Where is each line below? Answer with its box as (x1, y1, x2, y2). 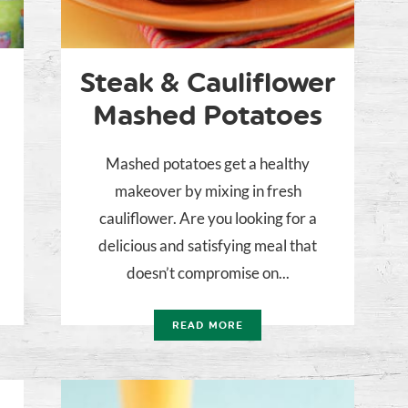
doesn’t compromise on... (126, 263, 290, 283)
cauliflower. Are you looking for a (98, 209, 317, 229)
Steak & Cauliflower (80, 66, 335, 100)
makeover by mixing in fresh (114, 181, 301, 201)
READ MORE (172, 320, 243, 332)
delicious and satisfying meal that (98, 236, 317, 256)
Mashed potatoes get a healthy (106, 154, 310, 174)
